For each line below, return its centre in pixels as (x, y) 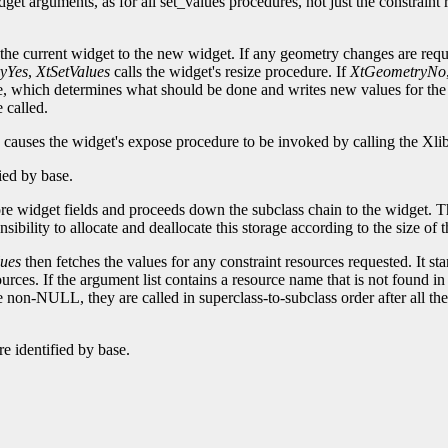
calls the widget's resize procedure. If (230, 72)
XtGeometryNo (398, 72)
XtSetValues (73, 72)
